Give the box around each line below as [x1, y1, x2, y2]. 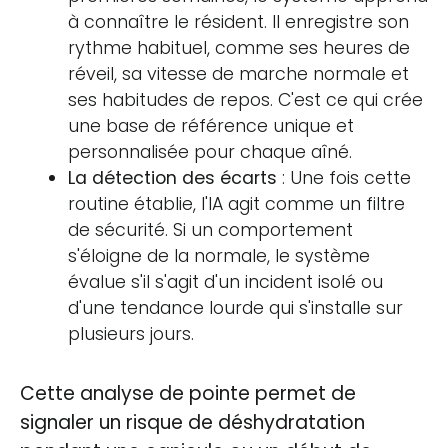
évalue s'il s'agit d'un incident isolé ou [68, 269, 383, 294]
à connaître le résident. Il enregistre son [68, 9, 409, 34]
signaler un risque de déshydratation [20, 408, 365, 436]
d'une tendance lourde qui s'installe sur [68, 295, 403, 320]
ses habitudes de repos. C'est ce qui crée [68, 87, 423, 112]
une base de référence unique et [68, 113, 354, 138]
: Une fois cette [277, 165, 411, 190]
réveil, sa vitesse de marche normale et [68, 61, 409, 86]
